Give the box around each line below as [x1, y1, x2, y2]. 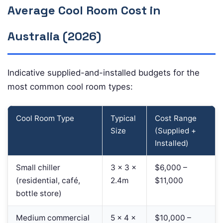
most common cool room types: [7, 81, 133, 92]
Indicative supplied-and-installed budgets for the [7, 67, 200, 78]
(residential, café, [16, 175, 80, 185]
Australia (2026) [7, 28, 101, 44]
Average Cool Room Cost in [7, 2, 161, 18]
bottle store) [16, 188, 62, 198]
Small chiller [16, 162, 60, 172]
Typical [111, 113, 136, 123]
